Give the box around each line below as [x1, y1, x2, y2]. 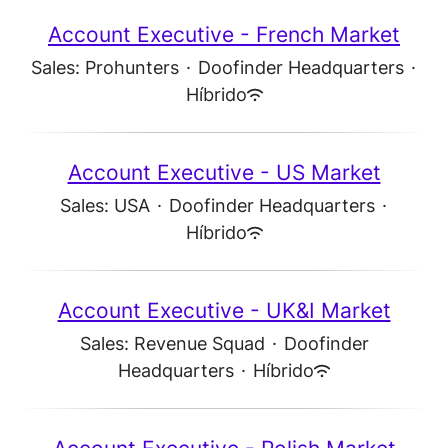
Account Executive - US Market [67, 160, 381, 185]
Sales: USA [59, 195, 150, 216]
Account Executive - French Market [48, 22, 400, 47]
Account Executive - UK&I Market [57, 298, 391, 323]
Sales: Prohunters [30, 57, 179, 78]
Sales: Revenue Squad [79, 333, 265, 354]
